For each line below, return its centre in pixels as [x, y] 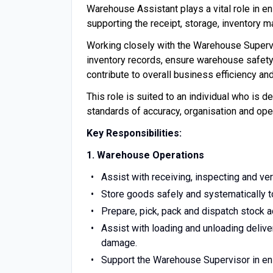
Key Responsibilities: [134, 133]
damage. [119, 243]
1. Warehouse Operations [145, 155]
